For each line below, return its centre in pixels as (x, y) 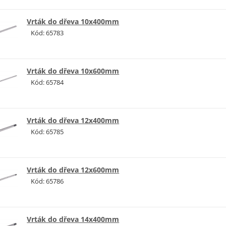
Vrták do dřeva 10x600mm (73, 71)
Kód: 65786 (47, 181)
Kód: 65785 (47, 132)
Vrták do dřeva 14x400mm (73, 219)
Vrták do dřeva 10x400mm (73, 22)
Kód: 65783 (47, 33)
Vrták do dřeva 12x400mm (73, 121)
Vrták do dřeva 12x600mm (73, 170)
